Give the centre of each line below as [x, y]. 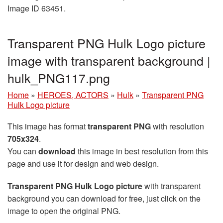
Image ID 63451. [37, 8]
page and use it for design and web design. [83, 163]
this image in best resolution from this [142, 151]
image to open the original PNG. [64, 211]
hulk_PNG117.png [59, 77]
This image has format [48, 126]
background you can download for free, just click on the [104, 198]
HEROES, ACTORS [73, 95]
